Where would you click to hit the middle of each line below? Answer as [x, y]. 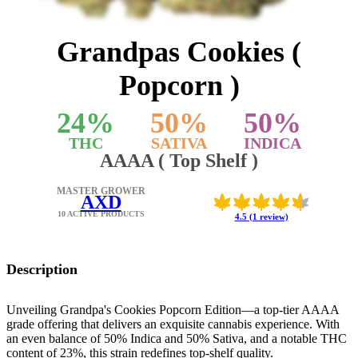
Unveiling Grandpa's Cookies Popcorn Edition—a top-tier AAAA [173, 310]
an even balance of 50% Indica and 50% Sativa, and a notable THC [177, 339]
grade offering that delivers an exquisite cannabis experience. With [173, 324]
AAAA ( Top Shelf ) [179, 161]
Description [42, 269]
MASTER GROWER [101, 191]
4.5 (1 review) [261, 217]
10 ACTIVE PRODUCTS [101, 214]
